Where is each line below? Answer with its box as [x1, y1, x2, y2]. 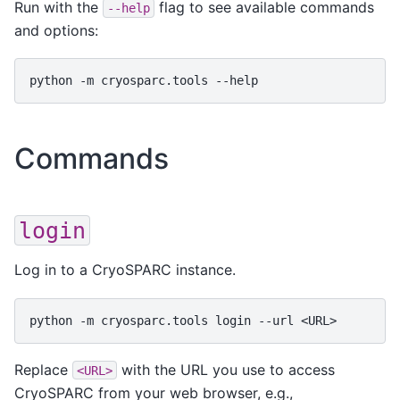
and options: [14, 21, 98, 39]
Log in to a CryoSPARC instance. [14, 261, 236, 279]
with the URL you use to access [117, 360, 335, 379]
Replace [14, 360, 72, 379]
